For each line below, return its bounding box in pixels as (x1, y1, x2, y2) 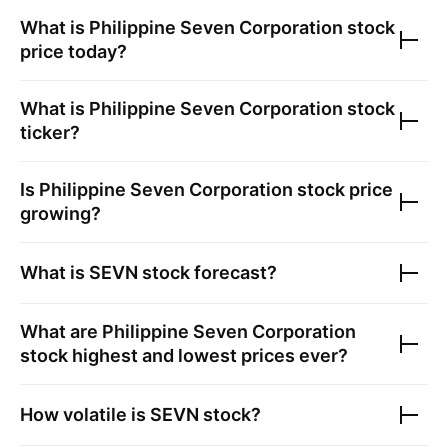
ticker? (20, 122, 80, 143)
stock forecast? (138, 262, 277, 283)
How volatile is (20, 404, 150, 425)
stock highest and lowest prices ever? (20, 345, 348, 366)
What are (20, 321, 102, 342)
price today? (20, 41, 127, 62)
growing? (20, 203, 101, 224)
